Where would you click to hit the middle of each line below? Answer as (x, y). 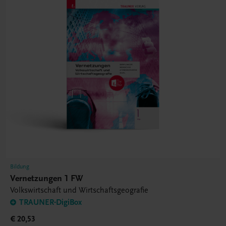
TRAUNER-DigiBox (50, 203)
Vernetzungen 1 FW (47, 179)
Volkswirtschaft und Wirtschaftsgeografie (79, 190)
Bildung (20, 167)
